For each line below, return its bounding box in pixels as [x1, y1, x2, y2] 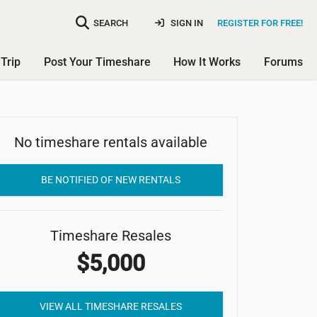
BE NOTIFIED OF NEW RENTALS [40, 173, 180, 185]
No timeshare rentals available [13, 134, 207, 151]
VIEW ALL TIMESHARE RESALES [39, 301, 182, 313]
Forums [264, 55, 303, 69]
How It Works [173, 55, 241, 69]
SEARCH [93, 17, 128, 28]
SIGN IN [168, 17, 203, 28]
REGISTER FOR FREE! [217, 17, 303, 28]
